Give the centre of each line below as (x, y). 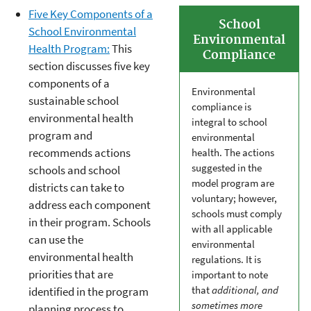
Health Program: (69, 49)
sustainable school (74, 101)
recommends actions (79, 153)
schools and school (74, 170)
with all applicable (232, 229)
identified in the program (89, 292)
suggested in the (227, 168)
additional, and (245, 290)
